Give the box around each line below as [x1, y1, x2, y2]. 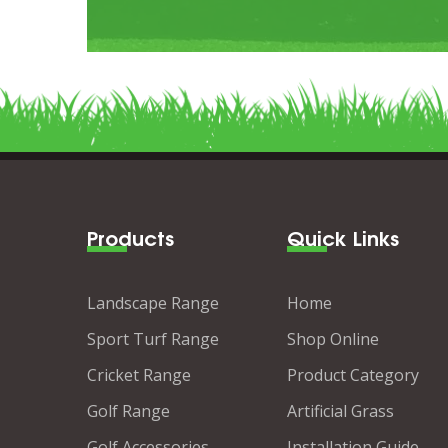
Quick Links [287, 221, 399, 252]
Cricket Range [87, 364, 191, 386]
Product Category [287, 364, 419, 386]
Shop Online [287, 328, 379, 350]
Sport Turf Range [87, 328, 219, 350]
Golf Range [87, 400, 170, 422]
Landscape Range [87, 292, 219, 314]
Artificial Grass [287, 400, 394, 422]
